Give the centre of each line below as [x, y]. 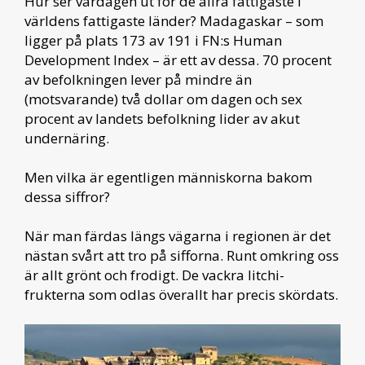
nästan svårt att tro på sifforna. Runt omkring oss [182, 255]
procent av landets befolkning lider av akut [162, 119]
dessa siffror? [67, 197]
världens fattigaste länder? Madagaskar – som [174, 21]
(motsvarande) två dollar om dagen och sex [163, 99]
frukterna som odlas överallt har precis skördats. [181, 295]
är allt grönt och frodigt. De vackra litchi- [154, 275]
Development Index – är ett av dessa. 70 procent [178, 60]
